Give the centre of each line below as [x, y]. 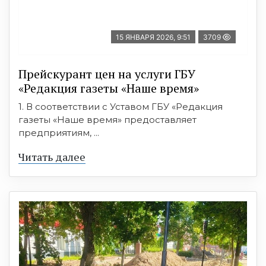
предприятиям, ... [59, 133]
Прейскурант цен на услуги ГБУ [107, 74]
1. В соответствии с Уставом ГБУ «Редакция [121, 107]
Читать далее [52, 157]
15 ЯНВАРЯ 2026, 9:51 [153, 37]
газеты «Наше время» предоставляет [107, 120]
